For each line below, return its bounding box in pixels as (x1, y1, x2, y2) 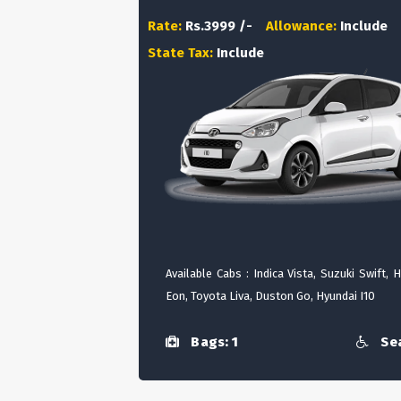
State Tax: (148, 45, 217, 61)
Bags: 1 (188, 334, 238, 351)
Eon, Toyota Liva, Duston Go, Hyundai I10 (166, 289, 375, 303)
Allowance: (266, 18, 340, 34)
